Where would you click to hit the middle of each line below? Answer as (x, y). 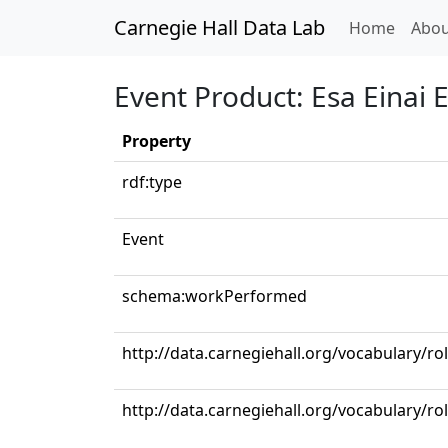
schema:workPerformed (214, 296)
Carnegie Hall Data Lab (219, 27)
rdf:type (152, 182)
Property (156, 141)
